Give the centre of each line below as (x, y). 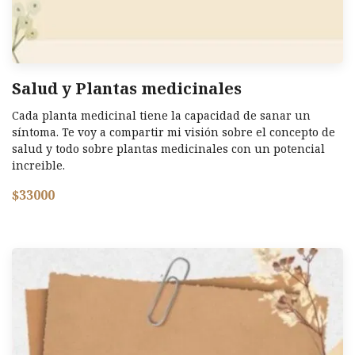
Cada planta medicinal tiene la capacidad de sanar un (161, 116)
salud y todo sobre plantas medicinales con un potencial (168, 149)
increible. (38, 166)
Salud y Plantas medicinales (127, 89)
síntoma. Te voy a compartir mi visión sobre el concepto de (174, 132)
